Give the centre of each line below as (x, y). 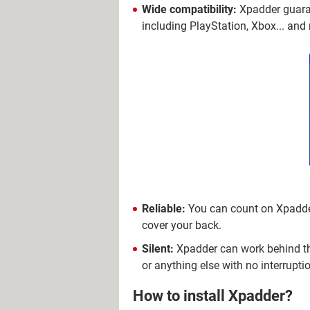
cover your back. (182, 225)
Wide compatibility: (189, 9)
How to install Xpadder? (213, 296)
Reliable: (164, 209)
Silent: (158, 249)
